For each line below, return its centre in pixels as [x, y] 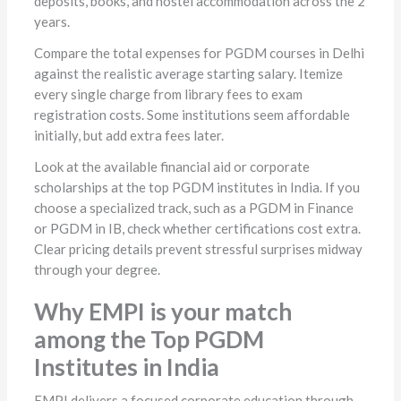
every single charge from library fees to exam [168, 94]
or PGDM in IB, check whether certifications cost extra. [197, 229]
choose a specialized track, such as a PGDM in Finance [193, 208]
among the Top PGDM [149, 340]
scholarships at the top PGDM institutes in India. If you [196, 188]
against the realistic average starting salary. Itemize [188, 74]
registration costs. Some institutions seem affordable [192, 115]
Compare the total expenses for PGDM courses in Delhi [199, 53]
